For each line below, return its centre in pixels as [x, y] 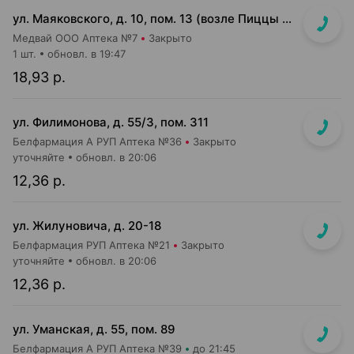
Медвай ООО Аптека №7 [75, 38]
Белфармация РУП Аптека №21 [91, 245]
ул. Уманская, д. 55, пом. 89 [94, 329]
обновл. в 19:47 [87, 54]
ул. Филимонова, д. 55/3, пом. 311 [111, 122]
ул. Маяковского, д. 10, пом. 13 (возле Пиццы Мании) [287, 19]
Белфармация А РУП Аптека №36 [97, 141]
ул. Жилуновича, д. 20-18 [87, 226]
